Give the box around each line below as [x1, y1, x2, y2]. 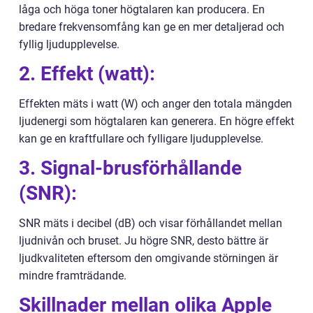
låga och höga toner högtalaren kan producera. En [19, 3, 265, 17]
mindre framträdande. [19, 269, 126, 283]
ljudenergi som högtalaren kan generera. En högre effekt [19, 115, 294, 129]
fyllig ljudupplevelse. [19, 38, 119, 52]
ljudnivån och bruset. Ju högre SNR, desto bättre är [19, 234, 268, 248]
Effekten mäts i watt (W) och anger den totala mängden [19, 97, 292, 111]
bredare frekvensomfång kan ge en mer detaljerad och [19, 20, 284, 34]
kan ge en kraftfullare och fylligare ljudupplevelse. [19, 132, 263, 146]
